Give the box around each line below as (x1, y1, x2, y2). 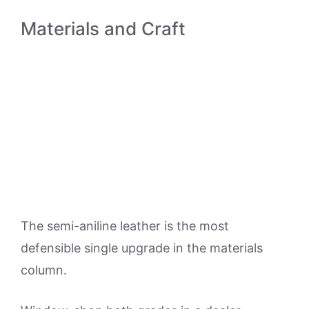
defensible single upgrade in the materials (21, 240, 263, 255)
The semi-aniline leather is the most (21, 218, 229, 233)
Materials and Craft (21, 18, 186, 40)
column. (21, 262, 67, 277)
